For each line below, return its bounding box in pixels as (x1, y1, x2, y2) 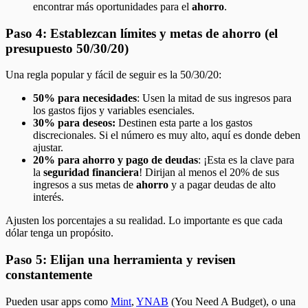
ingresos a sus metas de (33, 179, 136, 191)
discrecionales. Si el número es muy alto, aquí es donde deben (33, 129, 300, 142)
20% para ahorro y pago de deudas (33, 154, 198, 166)
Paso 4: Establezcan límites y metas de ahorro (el (5, 25, 278, 41)
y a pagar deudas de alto (168, 179, 276, 191)
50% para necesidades (33, 92, 137, 104)
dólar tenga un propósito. (5, 227, 113, 239)
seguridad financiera (43, 166, 139, 179)
